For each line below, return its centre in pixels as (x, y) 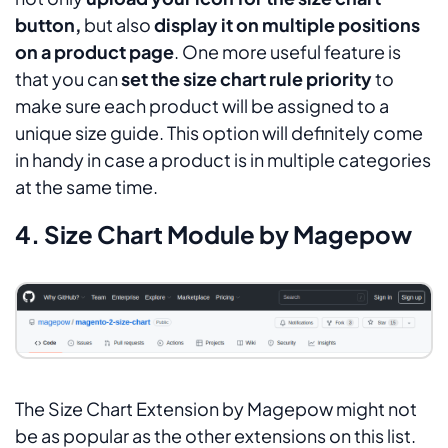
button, (48, 25)
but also (117, 25)
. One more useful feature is (287, 52)
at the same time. (86, 187)
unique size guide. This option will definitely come (219, 133)
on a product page (94, 52)
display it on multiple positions (287, 25)
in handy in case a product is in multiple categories (223, 160)
